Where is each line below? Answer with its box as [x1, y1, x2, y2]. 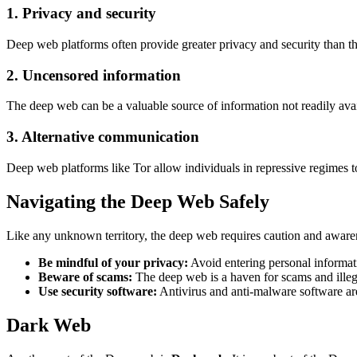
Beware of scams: [38, 269, 132, 284]
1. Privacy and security [6, 5, 156, 22]
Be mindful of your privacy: [38, 255, 188, 269]
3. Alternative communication [6, 128, 199, 146]
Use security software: [38, 284, 157, 298]
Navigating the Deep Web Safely [6, 190, 269, 212]
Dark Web [6, 314, 91, 335]
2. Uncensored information [6, 66, 181, 84]
